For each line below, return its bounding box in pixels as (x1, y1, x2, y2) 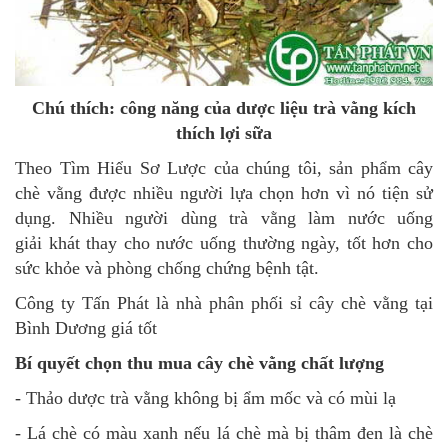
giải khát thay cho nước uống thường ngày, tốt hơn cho (15, 233, 433, 254)
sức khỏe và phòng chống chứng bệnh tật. (15, 258, 319, 279)
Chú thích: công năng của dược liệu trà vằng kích (32, 98, 416, 119)
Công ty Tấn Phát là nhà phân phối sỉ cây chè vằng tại (15, 293, 433, 314)
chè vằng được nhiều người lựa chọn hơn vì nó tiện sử (15, 183, 433, 204)
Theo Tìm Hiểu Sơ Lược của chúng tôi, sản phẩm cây (15, 158, 433, 179)
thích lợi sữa (176, 123, 272, 144)
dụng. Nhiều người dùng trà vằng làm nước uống (15, 208, 433, 229)
